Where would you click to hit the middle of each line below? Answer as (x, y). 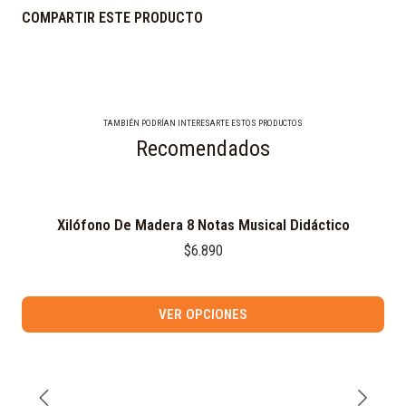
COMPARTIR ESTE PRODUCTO (112, 18)
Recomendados (203, 149)
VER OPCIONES (203, 314)
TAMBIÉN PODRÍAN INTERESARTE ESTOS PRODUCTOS (203, 123)
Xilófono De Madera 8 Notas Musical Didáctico (203, 225)
